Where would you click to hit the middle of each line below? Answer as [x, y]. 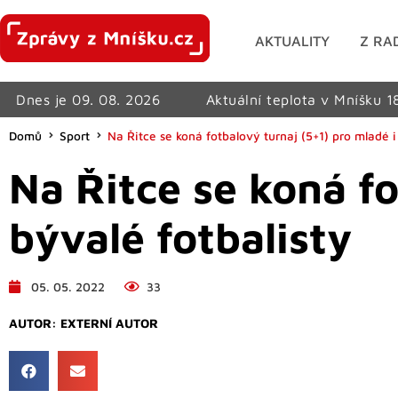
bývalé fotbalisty [180, 237]
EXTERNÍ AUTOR [109, 322]
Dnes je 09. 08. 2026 [88, 99]
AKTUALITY [293, 40]
